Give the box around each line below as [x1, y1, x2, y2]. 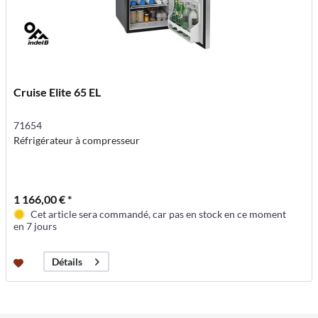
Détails [52, 256, 83, 268]
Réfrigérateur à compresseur [13, 134, 141, 146]
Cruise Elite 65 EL [13, 85, 102, 99]
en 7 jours [13, 220, 57, 232]
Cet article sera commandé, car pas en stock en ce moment [31, 208, 287, 220]
